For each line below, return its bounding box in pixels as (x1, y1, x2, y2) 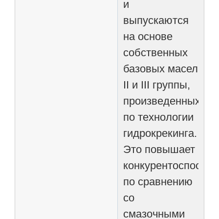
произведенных (123, 94, 201, 107)
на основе (123, 30, 173, 43)
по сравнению (123, 175, 193, 188)
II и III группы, (123, 78, 191, 91)
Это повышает (123, 143, 196, 155)
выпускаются (123, 14, 189, 26)
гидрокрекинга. (123, 127, 197, 139)
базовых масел (123, 62, 198, 75)
